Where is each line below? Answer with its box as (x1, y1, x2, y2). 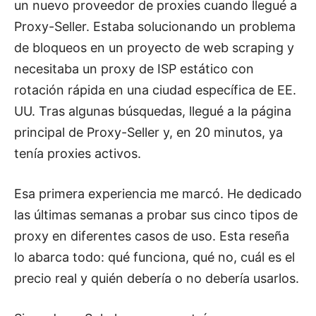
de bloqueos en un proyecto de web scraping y (14, 39, 294, 55)
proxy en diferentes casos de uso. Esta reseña (14, 228, 289, 243)
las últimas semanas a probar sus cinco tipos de (14, 207, 298, 222)
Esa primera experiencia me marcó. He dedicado (14, 186, 302, 201)
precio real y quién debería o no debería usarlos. (14, 270, 299, 286)
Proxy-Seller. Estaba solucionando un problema (14, 18, 296, 34)
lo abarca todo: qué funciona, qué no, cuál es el (14, 249, 295, 265)
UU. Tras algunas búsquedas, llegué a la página (14, 103, 291, 119)
